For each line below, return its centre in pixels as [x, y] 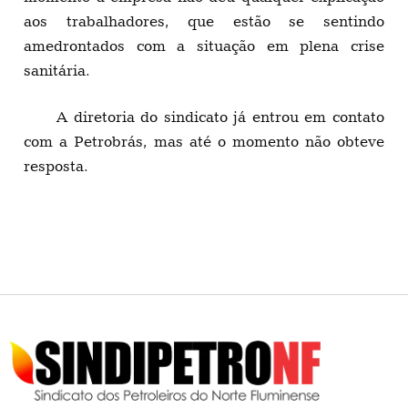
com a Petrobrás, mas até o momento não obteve [204, 142]
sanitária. [57, 71]
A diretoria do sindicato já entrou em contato [220, 117]
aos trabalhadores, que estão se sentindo [204, 21]
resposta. [56, 166]
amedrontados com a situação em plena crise [204, 46]
